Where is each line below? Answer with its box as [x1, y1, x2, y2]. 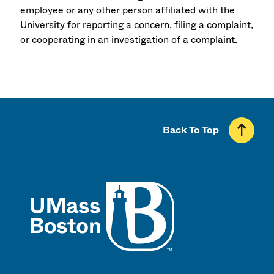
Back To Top [163, 123, 219, 138]
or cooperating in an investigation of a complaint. [20, 32, 238, 47]
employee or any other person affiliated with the [20, 3, 235, 18]
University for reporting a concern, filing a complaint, [20, 18, 254, 32]
